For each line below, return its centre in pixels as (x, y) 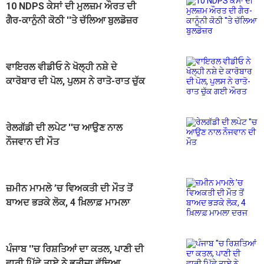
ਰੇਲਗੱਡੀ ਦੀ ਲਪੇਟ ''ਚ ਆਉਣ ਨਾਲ (64, 128)
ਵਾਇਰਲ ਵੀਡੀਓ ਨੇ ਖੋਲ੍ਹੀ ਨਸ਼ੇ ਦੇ (62, 67)
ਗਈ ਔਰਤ (25, 95)
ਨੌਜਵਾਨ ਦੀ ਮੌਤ (32, 142)
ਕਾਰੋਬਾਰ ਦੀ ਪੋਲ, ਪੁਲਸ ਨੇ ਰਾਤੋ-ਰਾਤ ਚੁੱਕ (75, 81)
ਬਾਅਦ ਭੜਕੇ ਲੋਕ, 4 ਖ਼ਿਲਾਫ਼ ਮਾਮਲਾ (68, 203)
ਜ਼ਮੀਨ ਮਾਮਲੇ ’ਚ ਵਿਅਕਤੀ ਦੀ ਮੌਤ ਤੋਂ (69, 189)
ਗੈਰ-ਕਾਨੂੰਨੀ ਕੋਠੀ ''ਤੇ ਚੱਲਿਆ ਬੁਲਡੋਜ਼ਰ (72, 21)
